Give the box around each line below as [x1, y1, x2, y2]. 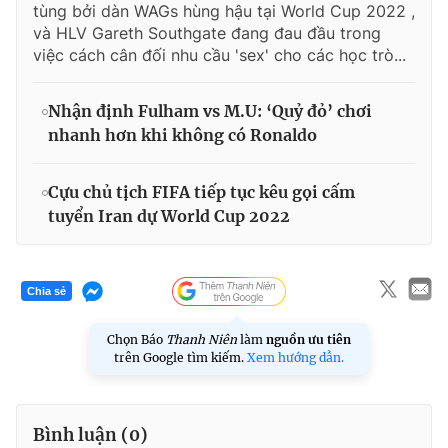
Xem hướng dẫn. [247, 349, 344, 365]
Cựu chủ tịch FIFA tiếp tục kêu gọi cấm [48, 181, 355, 202]
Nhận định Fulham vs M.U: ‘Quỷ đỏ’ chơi [48, 100, 372, 121]
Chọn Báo [107, 331, 166, 347]
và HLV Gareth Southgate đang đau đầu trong [33, 22, 381, 43]
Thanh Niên [166, 331, 237, 347]
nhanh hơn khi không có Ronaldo [48, 124, 317, 145]
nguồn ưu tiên [266, 331, 351, 347]
